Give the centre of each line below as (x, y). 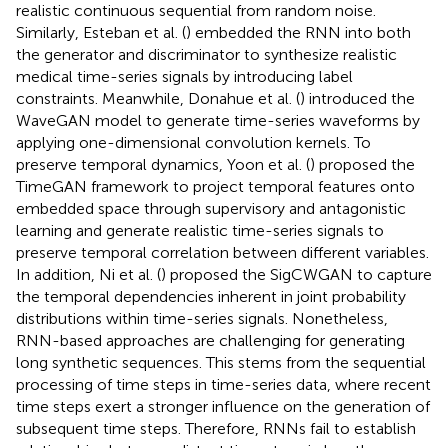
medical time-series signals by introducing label (184, 76)
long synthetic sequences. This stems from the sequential (221, 362)
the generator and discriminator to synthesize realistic (206, 54)
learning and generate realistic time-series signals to (200, 230)
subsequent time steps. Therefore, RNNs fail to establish (216, 428)
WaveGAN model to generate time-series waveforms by (218, 120)
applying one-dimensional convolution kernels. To (193, 142)
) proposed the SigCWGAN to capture (296, 274)
